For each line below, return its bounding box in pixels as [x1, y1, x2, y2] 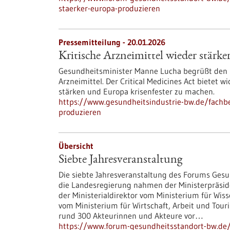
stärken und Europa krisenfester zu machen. [59, 86, 215, 97]
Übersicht [59, 141, 93, 151]
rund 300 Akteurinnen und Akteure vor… [59, 210, 203, 221]
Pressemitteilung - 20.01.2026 [59, 37, 165, 47]
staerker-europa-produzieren [59, 3, 160, 13]
